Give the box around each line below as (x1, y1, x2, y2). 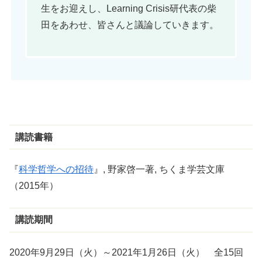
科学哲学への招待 (19, 164, 94, 175)
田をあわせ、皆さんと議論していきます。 (41, 20, 219, 30)
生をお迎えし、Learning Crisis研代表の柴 (41, 4, 216, 14)
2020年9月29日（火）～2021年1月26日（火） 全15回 (9, 247, 243, 258)
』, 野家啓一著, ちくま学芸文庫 (94, 164, 225, 175)
